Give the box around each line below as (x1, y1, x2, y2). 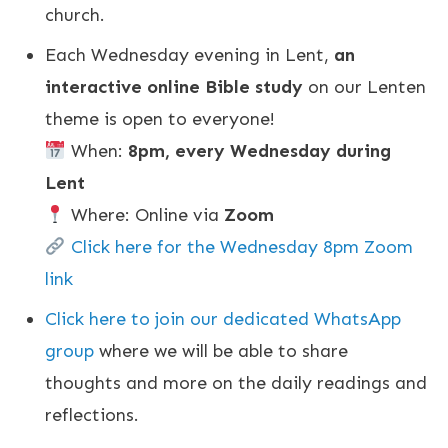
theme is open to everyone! (45, 107, 275, 130)
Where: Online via (65, 203, 224, 226)
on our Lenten (303, 75, 426, 98)
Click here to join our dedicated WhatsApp (45, 307, 401, 330)
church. (45, 3, 105, 26)
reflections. (45, 403, 139, 426)
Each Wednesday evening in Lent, (45, 43, 334, 66)
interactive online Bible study (45, 75, 303, 98)
